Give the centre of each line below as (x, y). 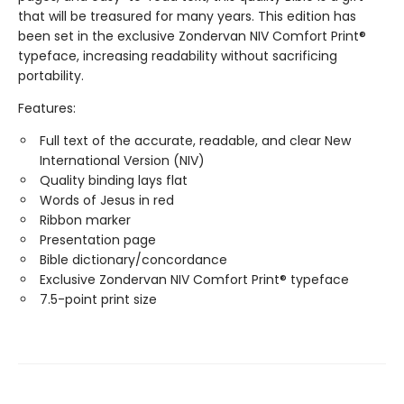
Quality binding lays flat (114, 180)
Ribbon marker (85, 220)
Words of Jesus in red (107, 200)
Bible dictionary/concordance (133, 260)
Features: (47, 108)
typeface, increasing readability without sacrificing (178, 56)
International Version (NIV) (122, 161)
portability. (51, 76)
